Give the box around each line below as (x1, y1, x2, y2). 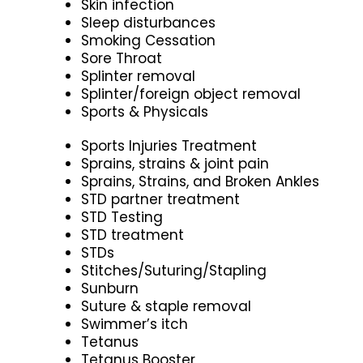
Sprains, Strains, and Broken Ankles (81, 171, 319, 191)
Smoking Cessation (81, 30, 216, 50)
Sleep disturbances (81, 12, 216, 32)
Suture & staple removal (81, 296, 251, 316)
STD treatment (81, 224, 184, 245)
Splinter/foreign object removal (81, 83, 301, 104)
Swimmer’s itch (81, 314, 188, 334)
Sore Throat (81, 48, 162, 68)
